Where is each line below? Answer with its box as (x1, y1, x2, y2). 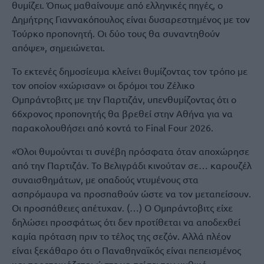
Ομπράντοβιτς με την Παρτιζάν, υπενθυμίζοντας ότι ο (12, 93, 236, 105)
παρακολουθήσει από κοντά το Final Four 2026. (12, 121, 213, 133)
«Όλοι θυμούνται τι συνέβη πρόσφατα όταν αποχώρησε (12, 145, 249, 157)
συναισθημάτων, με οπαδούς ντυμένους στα (12, 173, 199, 185)
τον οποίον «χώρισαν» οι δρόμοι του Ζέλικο (12, 79, 194, 91)
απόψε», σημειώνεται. (12, 41, 105, 53)
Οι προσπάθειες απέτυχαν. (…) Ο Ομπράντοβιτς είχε (12, 202, 233, 213)
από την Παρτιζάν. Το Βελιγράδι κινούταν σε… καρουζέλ (12, 159, 252, 171)
